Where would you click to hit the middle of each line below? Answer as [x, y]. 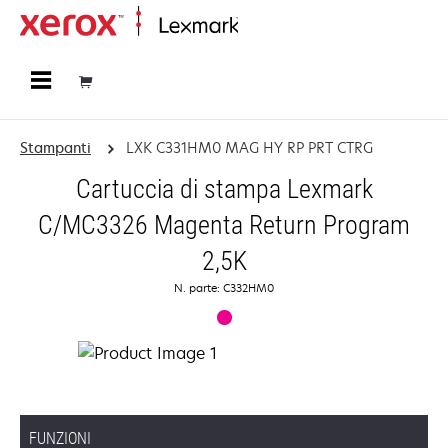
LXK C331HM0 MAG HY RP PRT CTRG [249, 147]
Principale [265, 26]
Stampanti [55, 147]
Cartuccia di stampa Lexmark [224, 189]
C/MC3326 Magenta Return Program [224, 225]
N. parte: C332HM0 [224, 287]
